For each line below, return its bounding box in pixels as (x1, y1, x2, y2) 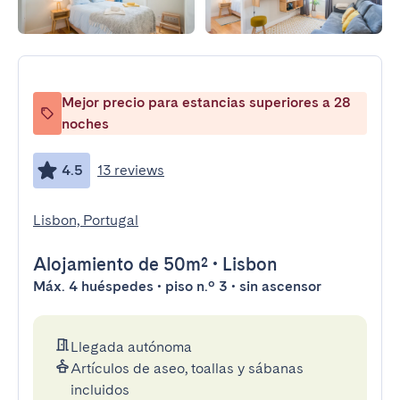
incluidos (71, 381, 129, 398)
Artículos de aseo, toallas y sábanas (71, 360, 304, 377)
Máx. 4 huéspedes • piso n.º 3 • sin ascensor (33, 278, 321, 295)
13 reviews (97, 162, 164, 179)
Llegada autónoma (71, 338, 192, 355)
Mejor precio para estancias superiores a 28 (62, 94, 351, 111)
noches (62, 115, 109, 132)
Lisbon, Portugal (33, 212, 138, 229)
